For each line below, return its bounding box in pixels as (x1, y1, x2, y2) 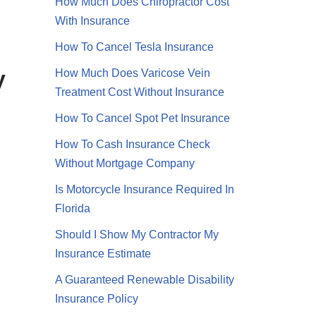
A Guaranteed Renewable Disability (55, 274, 235, 286)
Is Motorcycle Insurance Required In (55, 183, 235, 196)
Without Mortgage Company (55, 157, 195, 170)
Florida (55, 202, 91, 215)
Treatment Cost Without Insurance (55, 86, 225, 99)
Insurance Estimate (55, 248, 152, 260)
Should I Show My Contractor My (55, 229, 219, 241)
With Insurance (55, 15, 130, 28)
